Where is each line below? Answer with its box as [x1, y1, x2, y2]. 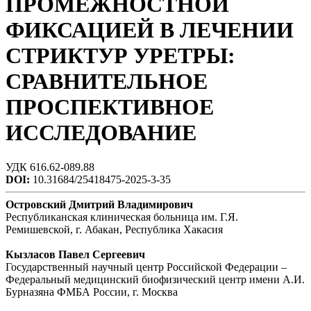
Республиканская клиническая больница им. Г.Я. [6, 210, 238, 223]
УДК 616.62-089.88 [6, 160, 94, 173]
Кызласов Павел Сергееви [6, 248, 139, 260]
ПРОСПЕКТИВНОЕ [6, 94, 214, 120]
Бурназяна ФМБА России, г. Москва [6, 285, 178, 298]
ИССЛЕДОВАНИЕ [6, 120, 196, 146]
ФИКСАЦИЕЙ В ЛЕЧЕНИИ [6, 17, 294, 43]
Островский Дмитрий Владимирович [6, 198, 193, 210]
